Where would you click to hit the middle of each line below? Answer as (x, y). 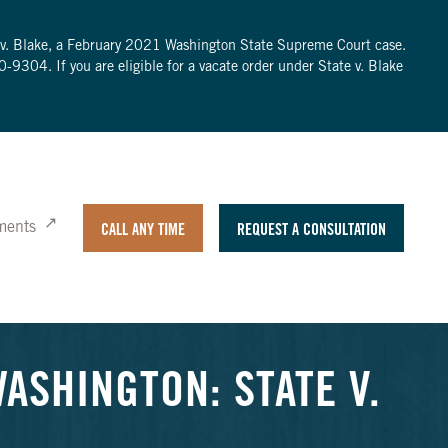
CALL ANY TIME (142, 230)
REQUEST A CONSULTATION (311, 230)
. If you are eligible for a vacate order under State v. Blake (225, 68)
